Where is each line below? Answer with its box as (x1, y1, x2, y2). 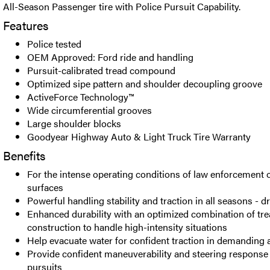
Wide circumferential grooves (27, 103, 152, 117)
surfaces (27, 180, 63, 194)
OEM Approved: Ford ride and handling (27, 50, 193, 64)
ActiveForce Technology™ (27, 90, 134, 104)
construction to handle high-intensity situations (27, 220, 227, 234)
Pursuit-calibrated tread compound (27, 63, 175, 77)
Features (3, 16, 48, 34)
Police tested (27, 37, 81, 51)
